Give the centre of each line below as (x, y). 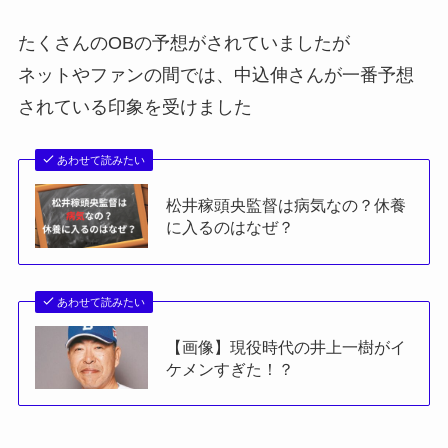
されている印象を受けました (134, 107)
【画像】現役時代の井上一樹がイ (286, 346)
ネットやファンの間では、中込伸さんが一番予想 (215, 75)
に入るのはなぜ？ (230, 226)
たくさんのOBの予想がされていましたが (183, 43)
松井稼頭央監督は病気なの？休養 (286, 204)
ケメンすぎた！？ (230, 368)
